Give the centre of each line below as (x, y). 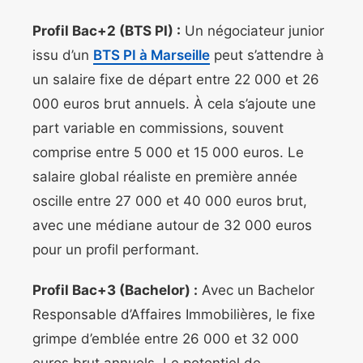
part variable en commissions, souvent (158, 128)
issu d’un (63, 56)
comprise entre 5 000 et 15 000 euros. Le (168, 153)
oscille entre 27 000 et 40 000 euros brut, (170, 201)
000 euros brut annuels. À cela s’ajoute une (174, 104)
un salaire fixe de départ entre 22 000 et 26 (176, 80)
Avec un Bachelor (256, 290)
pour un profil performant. (116, 250)
